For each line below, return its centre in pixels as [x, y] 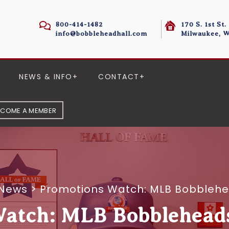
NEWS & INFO [46, 77]
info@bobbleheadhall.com [101, 33]
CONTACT [119, 77]
